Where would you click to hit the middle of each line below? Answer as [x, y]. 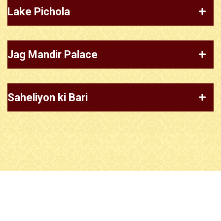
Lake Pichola [39, 11]
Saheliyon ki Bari [48, 97]
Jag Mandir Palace [53, 54]
